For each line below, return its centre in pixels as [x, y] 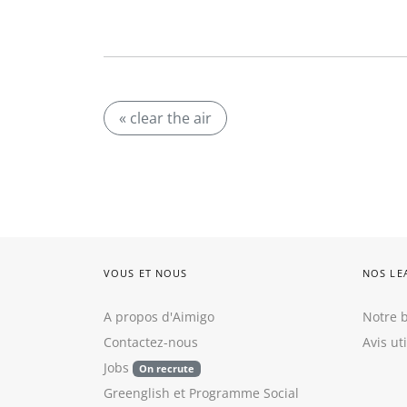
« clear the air [165, 118]
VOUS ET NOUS [146, 273]
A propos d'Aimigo [159, 317]
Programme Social [244, 393]
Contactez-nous [151, 342]
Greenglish [137, 393]
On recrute [166, 369]
